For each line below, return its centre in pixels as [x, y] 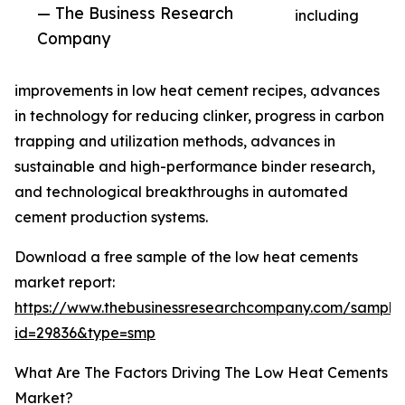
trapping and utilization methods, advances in [175, 141]
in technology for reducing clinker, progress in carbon [199, 116]
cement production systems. [111, 217]
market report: [65, 283]
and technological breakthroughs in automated [181, 192]
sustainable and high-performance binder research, [195, 167]
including [327, 16]
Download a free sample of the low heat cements [186, 257]
